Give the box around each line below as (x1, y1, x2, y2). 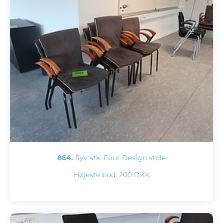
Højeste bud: (73, 170, 119, 179)
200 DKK (118, 170, 150, 179)
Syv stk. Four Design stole (73, 153, 166, 162)
